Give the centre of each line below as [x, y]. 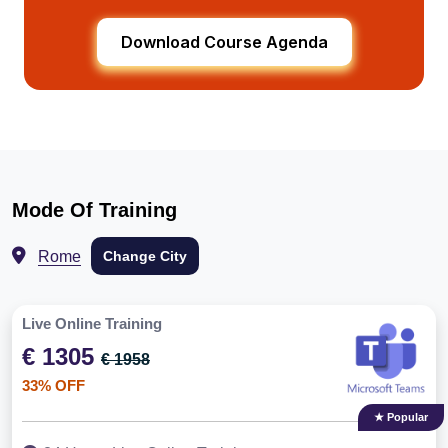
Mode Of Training [94, 210]
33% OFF [53, 386]
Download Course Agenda [224, 42]
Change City [173, 256]
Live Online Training [92, 324]
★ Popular [401, 417]
